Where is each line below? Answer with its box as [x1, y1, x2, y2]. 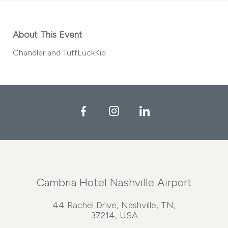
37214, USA [90, 210, 138, 221]
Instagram [119, 105, 163, 118]
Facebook [88, 105, 133, 118]
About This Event [13, 29, 82, 40]
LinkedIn [149, 105, 187, 118]
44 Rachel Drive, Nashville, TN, [52, 199, 176, 211]
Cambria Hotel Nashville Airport [36, 176, 192, 189]
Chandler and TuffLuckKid [13, 48, 106, 58]
